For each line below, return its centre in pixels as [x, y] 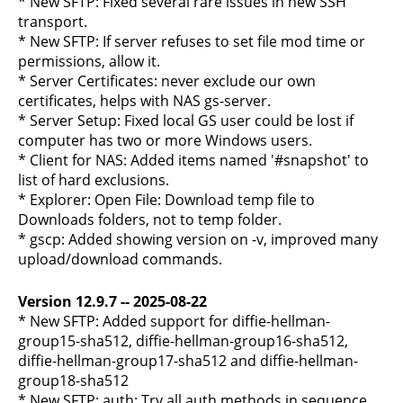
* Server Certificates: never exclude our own [167, 81]
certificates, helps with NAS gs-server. [144, 101]
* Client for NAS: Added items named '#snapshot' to [193, 160]
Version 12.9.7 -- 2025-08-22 [112, 301]
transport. [53, 22]
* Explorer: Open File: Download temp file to [166, 200]
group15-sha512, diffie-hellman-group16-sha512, [183, 341]
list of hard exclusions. [94, 180]
